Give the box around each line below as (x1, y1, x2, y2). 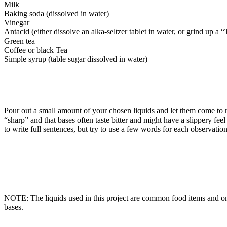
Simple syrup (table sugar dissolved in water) (4, 54, 147, 63)
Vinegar (4, 18, 29, 27)
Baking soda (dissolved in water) (4, 9, 109, 18)
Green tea (4, 36, 35, 45)
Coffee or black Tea (4, 45, 67, 54)
